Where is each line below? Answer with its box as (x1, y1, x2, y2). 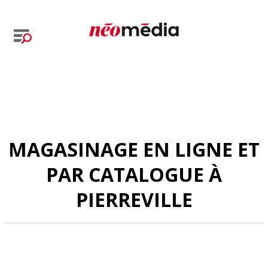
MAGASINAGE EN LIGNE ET (8, 136, 260, 162)
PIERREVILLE (75, 187, 193, 212)
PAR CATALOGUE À (46, 162, 222, 187)
